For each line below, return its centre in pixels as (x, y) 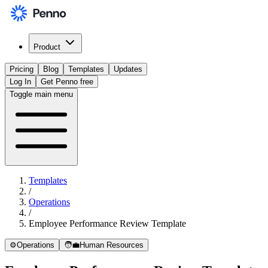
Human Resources (112, 245)
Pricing (22, 69)
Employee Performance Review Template (107, 223)
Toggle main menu (41, 94)
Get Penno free (67, 82)
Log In (20, 82)
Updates (128, 69)
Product (47, 47)
